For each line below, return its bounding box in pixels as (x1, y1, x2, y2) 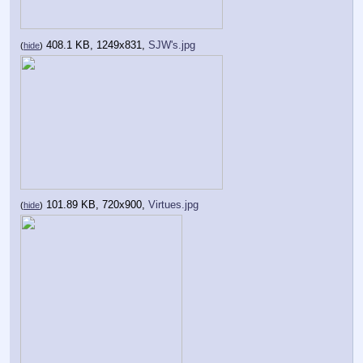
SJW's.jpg (148, 38, 195, 51)
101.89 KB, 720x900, (46, 199, 148, 211)
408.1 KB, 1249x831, (46, 38, 148, 51)
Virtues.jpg (148, 199, 199, 211)
